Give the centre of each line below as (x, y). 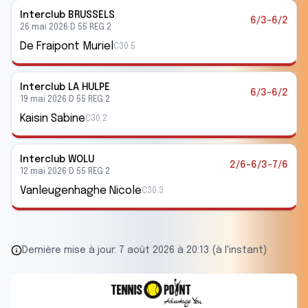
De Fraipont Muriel (67, 46)
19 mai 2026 (43, 100)
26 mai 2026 (44, 27)
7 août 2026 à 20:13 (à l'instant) (193, 250)
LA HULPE (89, 87)
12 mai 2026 (43, 172)
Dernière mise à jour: (70, 250)
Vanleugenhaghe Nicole (81, 191)
